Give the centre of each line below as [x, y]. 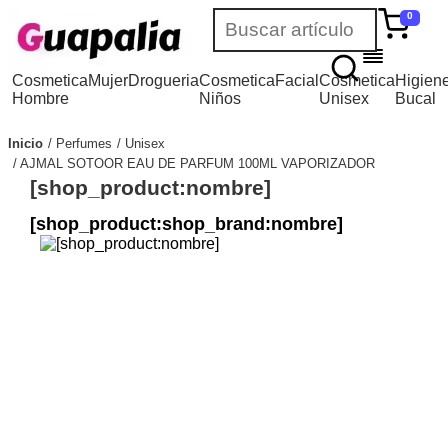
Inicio [25, 143]
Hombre [41, 98]
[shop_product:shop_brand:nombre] [186, 223]
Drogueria [164, 80]
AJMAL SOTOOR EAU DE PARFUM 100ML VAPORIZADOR [197, 163]
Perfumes [84, 143]
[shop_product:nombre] [150, 187]
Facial [297, 80]
